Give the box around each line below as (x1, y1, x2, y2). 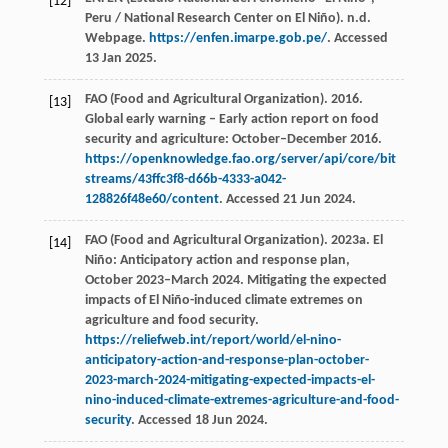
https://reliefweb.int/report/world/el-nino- (84, 333, 341, 349)
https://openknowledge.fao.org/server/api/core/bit (84, 152, 396, 168)
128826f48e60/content (84, 192, 219, 208)
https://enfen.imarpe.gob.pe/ (148, 31, 327, 47)
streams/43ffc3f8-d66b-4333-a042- (84, 172, 286, 188)
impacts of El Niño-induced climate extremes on (84, 293, 363, 309)
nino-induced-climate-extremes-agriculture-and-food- (84, 393, 399, 409)
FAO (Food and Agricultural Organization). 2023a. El (84, 233, 383, 249)
